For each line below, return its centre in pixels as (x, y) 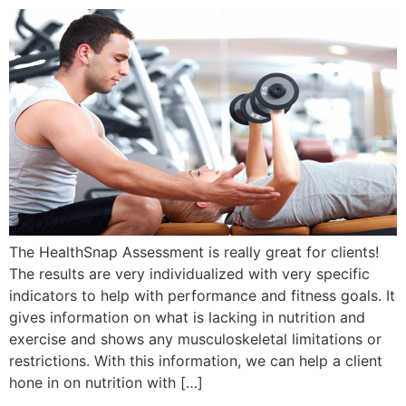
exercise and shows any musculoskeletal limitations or (195, 339)
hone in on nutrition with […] (106, 383)
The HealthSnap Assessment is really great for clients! (196, 252)
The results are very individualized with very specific (189, 274)
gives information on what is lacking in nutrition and (187, 318)
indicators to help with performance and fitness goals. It (202, 296)
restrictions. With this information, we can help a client (196, 361)
